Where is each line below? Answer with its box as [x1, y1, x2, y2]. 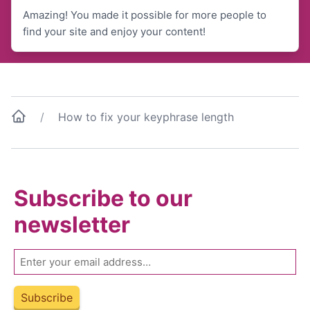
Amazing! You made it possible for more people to [23, 8, 266, 21]
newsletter [14, 211, 130, 238]
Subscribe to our [14, 185, 192, 212]
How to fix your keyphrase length [58, 110, 234, 124]
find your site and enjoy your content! [23, 25, 206, 38]
